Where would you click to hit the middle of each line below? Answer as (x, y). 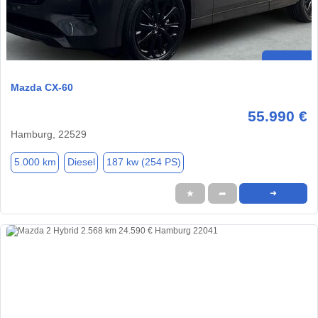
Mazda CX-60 (42, 87)
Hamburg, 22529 (49, 134)
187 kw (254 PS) (143, 162)
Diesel (81, 162)
